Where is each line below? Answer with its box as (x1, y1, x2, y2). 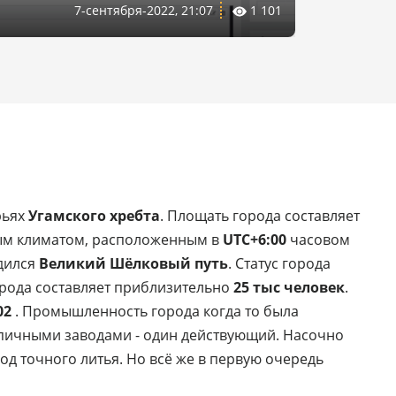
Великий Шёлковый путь (39, 253, 228, 273)
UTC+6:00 (223, 229, 286, 249)
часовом (286, 229, 350, 249)
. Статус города (228, 253, 331, 273)
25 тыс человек (230, 277, 345, 297)
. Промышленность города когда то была (11, 301, 299, 321)
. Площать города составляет (160, 205, 360, 225)
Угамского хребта (28, 205, 160, 225)
